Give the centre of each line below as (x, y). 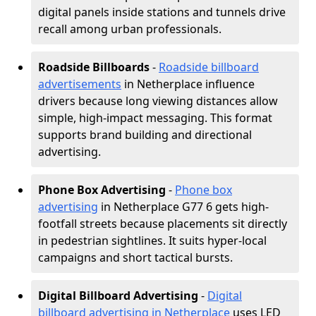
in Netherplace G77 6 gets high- (183, 207)
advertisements (80, 84)
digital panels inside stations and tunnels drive (162, 12)
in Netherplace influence (188, 84)
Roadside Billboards (94, 67)
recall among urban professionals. (130, 29)
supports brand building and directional (145, 135)
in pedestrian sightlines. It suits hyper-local (152, 241)
